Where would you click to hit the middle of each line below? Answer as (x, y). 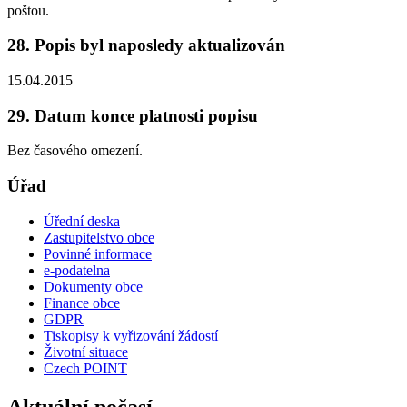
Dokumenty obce (93, 286)
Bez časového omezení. (75, 151)
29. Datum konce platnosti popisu (133, 115)
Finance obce (82, 303)
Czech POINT (85, 368)
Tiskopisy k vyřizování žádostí (131, 335)
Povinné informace (98, 253)
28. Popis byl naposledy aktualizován (146, 45)
